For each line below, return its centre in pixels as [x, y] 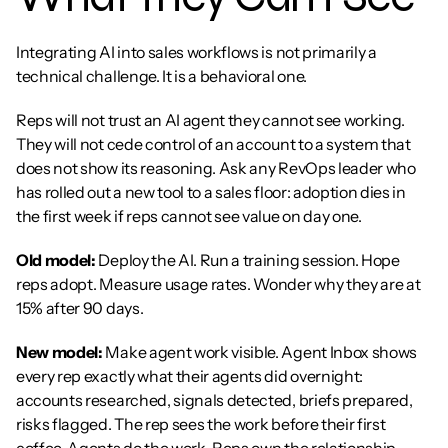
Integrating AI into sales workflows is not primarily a [196, 52]
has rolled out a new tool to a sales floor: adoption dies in [211, 192]
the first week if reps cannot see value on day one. [189, 216]
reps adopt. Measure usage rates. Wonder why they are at [218, 284]
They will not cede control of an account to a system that [213, 144]
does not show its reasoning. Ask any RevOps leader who [216, 168]
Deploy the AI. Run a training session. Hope [247, 260]
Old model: [56, 260]
